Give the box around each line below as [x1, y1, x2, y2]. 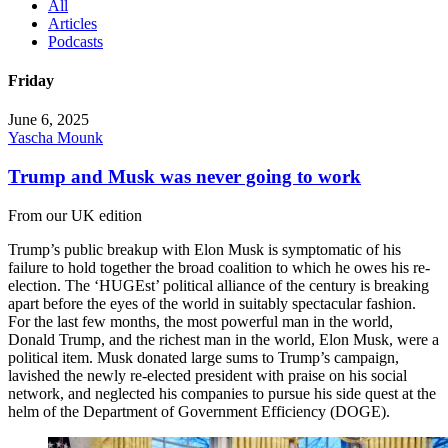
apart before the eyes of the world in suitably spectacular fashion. [8, 294, 416, 312]
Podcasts [48, 32, 103, 50]
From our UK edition [8, 206, 142, 224]
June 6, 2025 [8, 111, 89, 129]
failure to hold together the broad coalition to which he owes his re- [8, 258, 430, 276]
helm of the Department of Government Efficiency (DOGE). [8, 402, 390, 420]
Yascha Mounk [8, 129, 103, 147]
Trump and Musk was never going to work [8, 166, 361, 188]
